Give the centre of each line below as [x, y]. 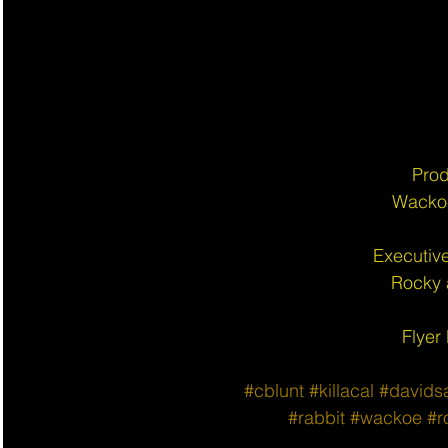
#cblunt [274, 390]
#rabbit [316, 417]
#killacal [341, 390]
